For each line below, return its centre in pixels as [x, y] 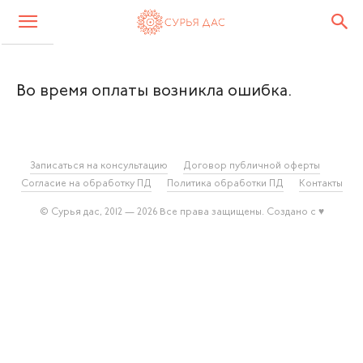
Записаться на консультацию [99, 166]
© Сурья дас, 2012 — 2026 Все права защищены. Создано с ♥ [181, 212]
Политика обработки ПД [225, 184]
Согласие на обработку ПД [86, 184]
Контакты [320, 184]
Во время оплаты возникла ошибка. [154, 92]
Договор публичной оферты [252, 166]
